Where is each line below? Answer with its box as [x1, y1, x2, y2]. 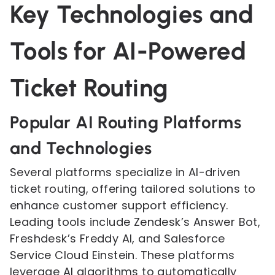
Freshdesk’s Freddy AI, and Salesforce [10, 231, 225, 246]
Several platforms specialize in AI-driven [10, 165, 241, 180]
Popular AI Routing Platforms [10, 112, 242, 133]
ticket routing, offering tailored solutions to [10, 181, 256, 196]
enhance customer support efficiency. [10, 198, 228, 213]
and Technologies [10, 137, 152, 158]
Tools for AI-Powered [10, 36, 246, 66]
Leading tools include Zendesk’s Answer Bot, [10, 214, 261, 230]
